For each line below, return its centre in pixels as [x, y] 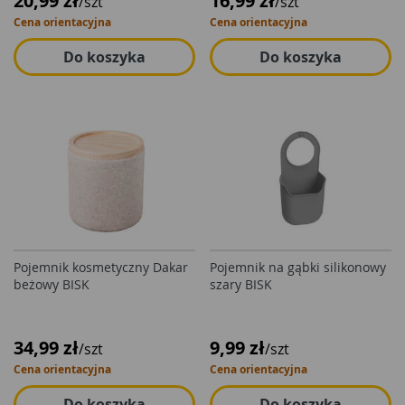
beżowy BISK [52, 284]
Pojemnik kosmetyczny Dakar [101, 267]
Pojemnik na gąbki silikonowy [298, 267]
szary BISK [241, 284]
